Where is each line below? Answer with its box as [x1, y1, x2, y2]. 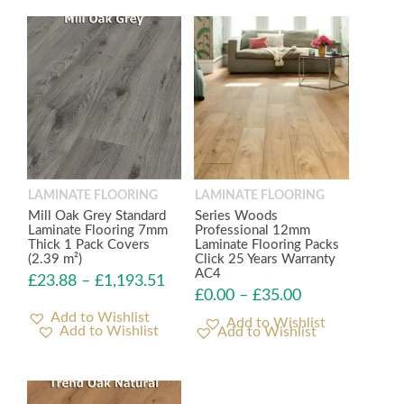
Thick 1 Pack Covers [28, 238, 150, 252]
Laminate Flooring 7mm [28, 224, 168, 238]
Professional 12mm [195, 224, 311, 238]
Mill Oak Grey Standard [28, 209, 166, 224]
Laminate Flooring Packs [195, 238, 340, 252]
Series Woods [195, 209, 279, 224]
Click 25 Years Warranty [195, 252, 336, 267]
